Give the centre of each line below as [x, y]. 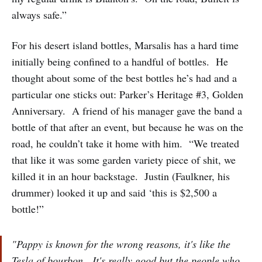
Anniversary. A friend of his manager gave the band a [127, 111]
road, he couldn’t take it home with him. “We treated [125, 144]
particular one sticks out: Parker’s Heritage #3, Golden [127, 94]
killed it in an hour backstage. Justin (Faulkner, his [121, 176]
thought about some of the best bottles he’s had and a [124, 78]
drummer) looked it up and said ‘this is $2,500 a [114, 193]
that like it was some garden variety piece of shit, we [124, 160]
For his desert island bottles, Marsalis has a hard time [125, 45]
